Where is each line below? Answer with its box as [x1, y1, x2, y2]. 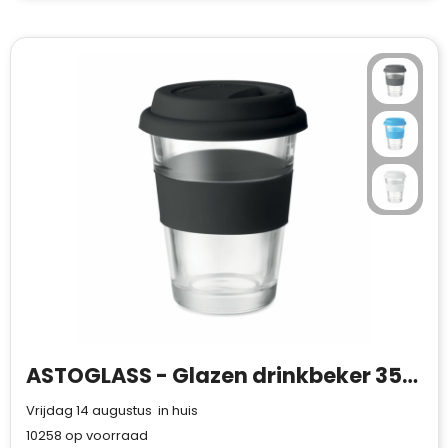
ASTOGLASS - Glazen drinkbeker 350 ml [401, 361, 418, 390]
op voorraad [61, 426, 148, 445]
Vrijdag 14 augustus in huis [25, 401, 198, 420]
